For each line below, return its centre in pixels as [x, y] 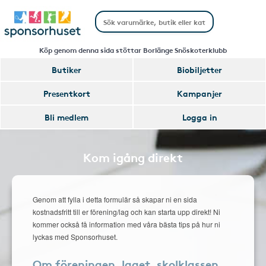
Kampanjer [199, 93]
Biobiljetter [199, 69]
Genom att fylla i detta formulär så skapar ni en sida [115, 199]
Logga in [199, 117]
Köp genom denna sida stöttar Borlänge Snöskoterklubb [133, 50]
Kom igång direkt [133, 157]
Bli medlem [66, 117]
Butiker [66, 69]
